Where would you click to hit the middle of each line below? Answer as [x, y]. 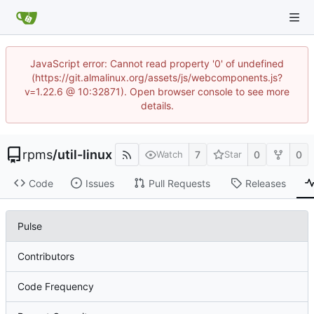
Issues [100, 183]
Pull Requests [179, 183]
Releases [265, 183]
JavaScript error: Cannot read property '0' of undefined [157, 63]
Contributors [46, 257]
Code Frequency [56, 287]
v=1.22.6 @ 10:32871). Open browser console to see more [157, 91]
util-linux [85, 154]
